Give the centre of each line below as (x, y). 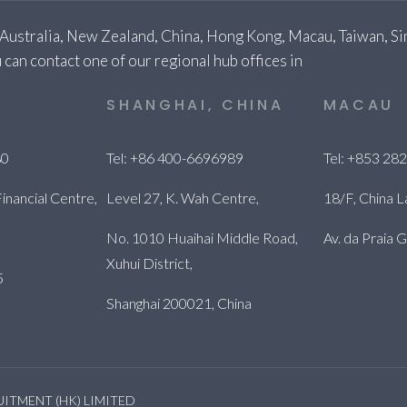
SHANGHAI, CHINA (195, 105)
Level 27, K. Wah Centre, (183, 198)
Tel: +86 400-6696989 (175, 158)
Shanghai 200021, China (179, 303)
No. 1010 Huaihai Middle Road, (203, 238)
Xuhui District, (150, 263)
